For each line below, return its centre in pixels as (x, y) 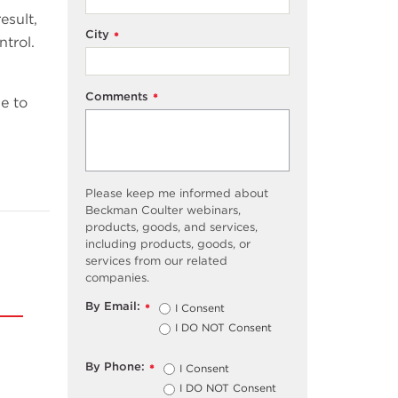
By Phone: (115, 367)
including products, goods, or (168, 243)
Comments (117, 96)
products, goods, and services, (171, 227)
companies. (117, 277)
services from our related (156, 260)
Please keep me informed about (177, 193)
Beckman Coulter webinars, (163, 210)
